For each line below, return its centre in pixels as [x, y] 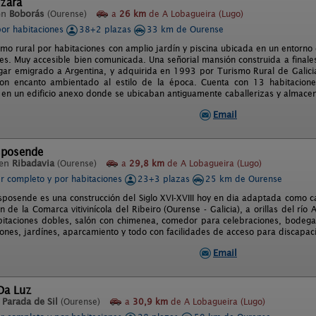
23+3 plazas [165, 179]
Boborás [27, 14]
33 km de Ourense [185, 29]
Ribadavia [33, 163]
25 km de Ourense [244, 179]
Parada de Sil [30, 302]
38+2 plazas [107, 29]
